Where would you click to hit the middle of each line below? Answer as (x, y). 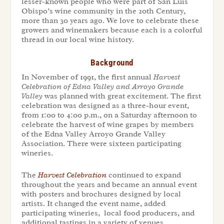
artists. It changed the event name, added (93, 204)
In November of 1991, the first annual (87, 77)
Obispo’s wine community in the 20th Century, (103, 11)
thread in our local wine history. (77, 39)
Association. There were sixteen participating (101, 143)
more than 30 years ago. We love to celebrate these (110, 20)
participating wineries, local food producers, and (108, 213)
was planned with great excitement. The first (121, 96)
